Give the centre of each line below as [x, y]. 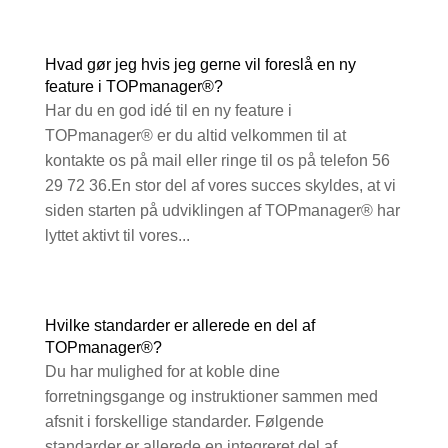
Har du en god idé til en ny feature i [168, 111]
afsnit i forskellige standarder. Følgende [184, 422]
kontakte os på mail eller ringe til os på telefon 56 [217, 161]
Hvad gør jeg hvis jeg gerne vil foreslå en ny [200, 65]
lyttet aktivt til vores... [117, 236]
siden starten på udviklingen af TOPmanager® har [222, 211]
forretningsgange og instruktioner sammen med [211, 397]
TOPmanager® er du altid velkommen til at [195, 136]
